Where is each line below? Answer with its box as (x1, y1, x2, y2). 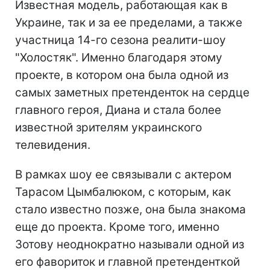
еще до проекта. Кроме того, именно (15, 219, 219, 234)
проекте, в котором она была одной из (15, 67, 228, 82)
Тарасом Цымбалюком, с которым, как (15, 184, 231, 199)
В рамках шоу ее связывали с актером (15, 167, 231, 181)
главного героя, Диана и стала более (15, 102, 221, 117)
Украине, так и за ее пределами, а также (15, 15, 242, 30)
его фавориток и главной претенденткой (15, 254, 240, 269)
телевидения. (15, 137, 90, 152)
